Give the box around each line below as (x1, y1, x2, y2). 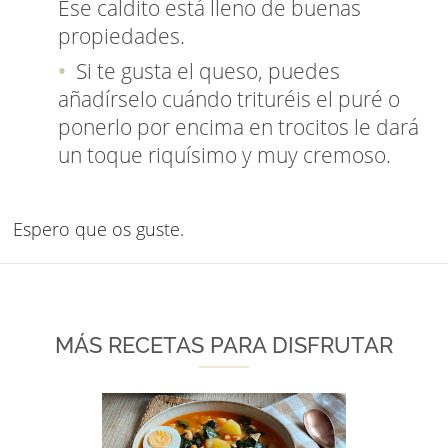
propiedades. (58, 22, 185, 51)
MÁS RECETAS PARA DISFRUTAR (55, 333, 393, 359)
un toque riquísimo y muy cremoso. (58, 141, 391, 170)
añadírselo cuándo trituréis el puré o (58, 85, 400, 114)
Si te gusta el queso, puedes (71, 57, 340, 86)
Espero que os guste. (13, 217, 184, 242)
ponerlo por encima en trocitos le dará (58, 113, 419, 142)
